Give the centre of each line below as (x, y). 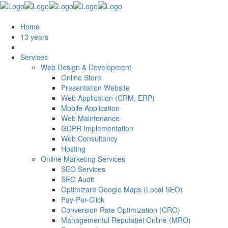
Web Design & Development (86, 67)
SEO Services (83, 169)
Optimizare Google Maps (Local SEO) (122, 190)
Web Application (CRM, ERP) (108, 98)
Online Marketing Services (83, 159)
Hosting (73, 149)
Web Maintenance (90, 118)
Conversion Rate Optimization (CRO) (121, 210)
